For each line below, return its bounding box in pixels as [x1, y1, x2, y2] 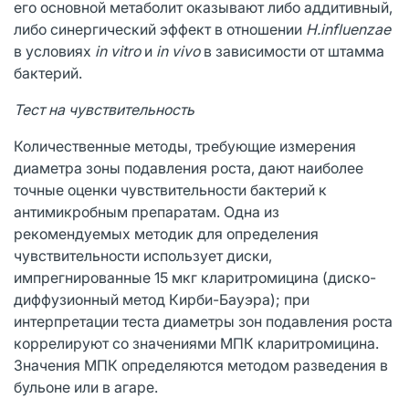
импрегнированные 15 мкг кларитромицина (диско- [14, 267, 376, 287]
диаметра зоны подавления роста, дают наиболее [14, 158, 363, 177]
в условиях [14, 41, 95, 60]
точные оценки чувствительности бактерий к [14, 180, 327, 199]
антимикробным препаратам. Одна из [14, 202, 279, 221]
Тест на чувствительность [14, 100, 194, 119]
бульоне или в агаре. [14, 377, 158, 396]
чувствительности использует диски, [14, 246, 272, 265]
